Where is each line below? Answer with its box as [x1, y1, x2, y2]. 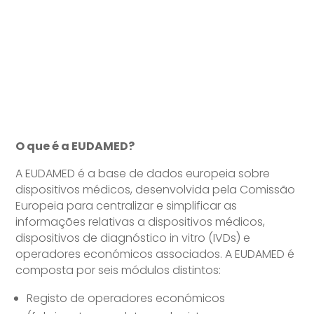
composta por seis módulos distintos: [15, 262, 221, 279]
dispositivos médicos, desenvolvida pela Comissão [15, 182, 296, 198]
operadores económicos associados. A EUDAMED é [15, 246, 295, 263]
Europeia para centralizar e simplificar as [15, 198, 238, 214]
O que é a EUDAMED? [15, 138, 135, 155]
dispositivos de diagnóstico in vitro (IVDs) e [15, 230, 251, 247]
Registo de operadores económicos [27, 290, 226, 307]
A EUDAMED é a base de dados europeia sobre [15, 165, 271, 182]
